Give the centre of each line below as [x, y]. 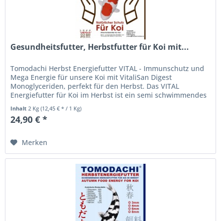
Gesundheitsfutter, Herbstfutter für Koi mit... [100, 47]
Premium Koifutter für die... [56, 104]
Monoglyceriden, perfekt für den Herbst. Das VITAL [95, 86]
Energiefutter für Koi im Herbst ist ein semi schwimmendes [109, 95]
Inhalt [19, 109]
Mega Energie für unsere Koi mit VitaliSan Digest [91, 77]
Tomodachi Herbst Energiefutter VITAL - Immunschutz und [108, 69]
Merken [35, 143]
